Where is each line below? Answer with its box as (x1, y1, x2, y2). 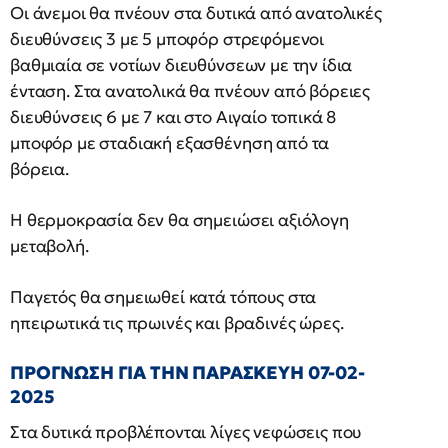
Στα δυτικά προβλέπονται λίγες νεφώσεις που (10, 421, 362, 443)
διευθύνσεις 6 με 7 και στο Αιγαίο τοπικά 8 (10, 106, 337, 128)
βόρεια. (10, 158, 69, 180)
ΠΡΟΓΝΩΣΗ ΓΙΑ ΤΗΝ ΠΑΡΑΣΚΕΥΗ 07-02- (10, 361, 365, 384)
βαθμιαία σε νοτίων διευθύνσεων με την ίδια (10, 54, 353, 76)
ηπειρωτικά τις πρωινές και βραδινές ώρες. (10, 312, 344, 334)
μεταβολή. (10, 235, 89, 257)
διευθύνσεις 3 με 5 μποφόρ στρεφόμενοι (10, 28, 325, 50)
